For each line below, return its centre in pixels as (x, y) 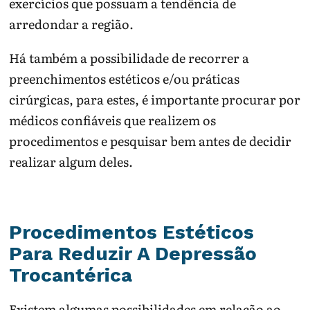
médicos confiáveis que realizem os (113, 120)
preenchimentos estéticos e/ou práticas (125, 79)
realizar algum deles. (71, 162)
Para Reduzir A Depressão (133, 253)
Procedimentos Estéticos (132, 232)
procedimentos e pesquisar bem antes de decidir (151, 141)
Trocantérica (71, 275)
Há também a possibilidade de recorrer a (129, 58)
